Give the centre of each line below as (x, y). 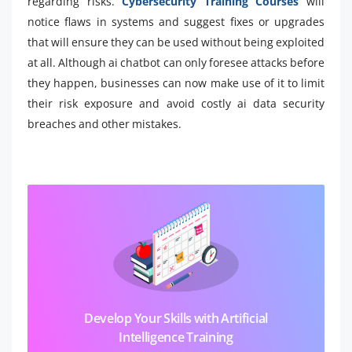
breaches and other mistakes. (104, 124)
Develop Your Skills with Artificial (176, 319)
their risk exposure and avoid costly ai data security (176, 104)
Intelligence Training (176, 337)
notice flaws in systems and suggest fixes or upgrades (176, 22)
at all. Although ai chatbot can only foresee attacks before (176, 63)
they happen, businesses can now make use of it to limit (176, 83)
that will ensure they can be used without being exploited (176, 42)
